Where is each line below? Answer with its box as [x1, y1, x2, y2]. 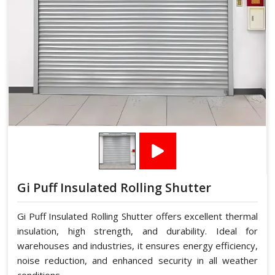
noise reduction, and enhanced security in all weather [17, 254, 258, 266]
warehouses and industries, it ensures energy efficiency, [17, 239, 258, 252]
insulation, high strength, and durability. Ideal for [17, 224, 258, 237]
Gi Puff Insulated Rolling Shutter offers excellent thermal [17, 209, 258, 222]
